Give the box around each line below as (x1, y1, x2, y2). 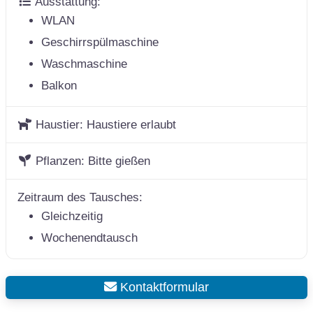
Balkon (41, 78, 77, 92)
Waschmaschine (41, 57, 127, 71)
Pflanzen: (36, 154, 89, 168)
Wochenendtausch (41, 231, 138, 245)
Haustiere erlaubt (87, 117, 177, 131)
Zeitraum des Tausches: (17, 190, 143, 204)
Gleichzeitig (41, 209, 103, 223)
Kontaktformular (117, 279, 209, 295)
